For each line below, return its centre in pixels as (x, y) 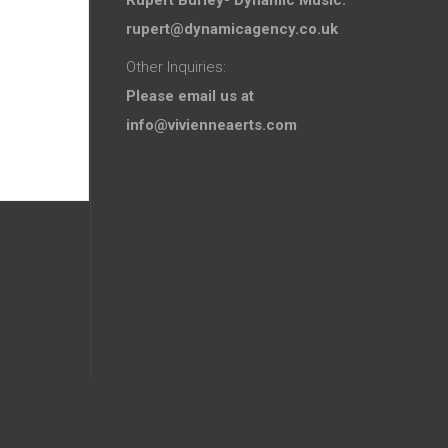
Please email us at (189, 95)
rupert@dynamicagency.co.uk (231, 28)
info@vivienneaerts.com (211, 124)
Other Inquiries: (175, 66)
